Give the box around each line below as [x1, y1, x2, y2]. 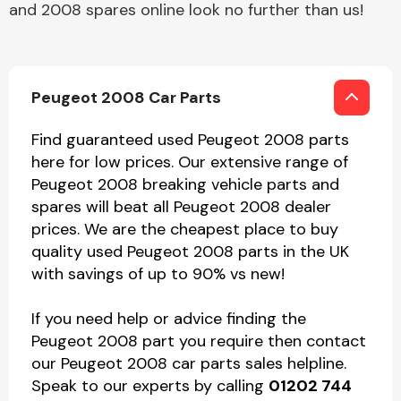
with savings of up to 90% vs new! [31, 263, 285, 285]
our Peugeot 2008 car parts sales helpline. [31, 353, 346, 374]
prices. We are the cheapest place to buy [31, 218, 338, 240]
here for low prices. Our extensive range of [31, 151, 348, 173]
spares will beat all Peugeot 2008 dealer [31, 196, 331, 218]
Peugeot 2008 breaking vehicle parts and [31, 174, 339, 195]
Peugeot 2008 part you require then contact [31, 330, 366, 352]
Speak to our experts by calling [31, 375, 269, 397]
